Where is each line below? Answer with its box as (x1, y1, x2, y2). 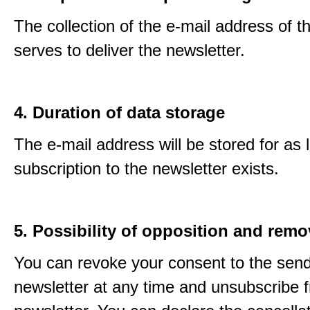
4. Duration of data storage (14, 103, 225, 122)
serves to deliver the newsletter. (14, 41, 245, 60)
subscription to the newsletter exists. (14, 159, 279, 178)
